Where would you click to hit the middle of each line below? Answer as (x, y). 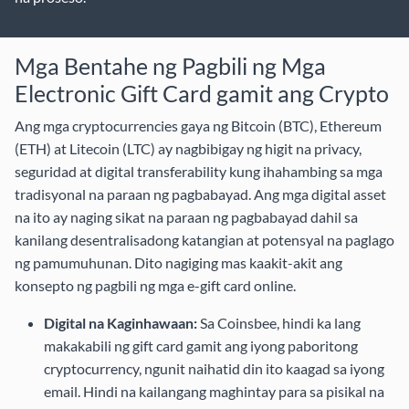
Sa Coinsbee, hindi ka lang (279, 322)
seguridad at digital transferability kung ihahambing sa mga (199, 171)
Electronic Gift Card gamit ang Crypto (202, 93)
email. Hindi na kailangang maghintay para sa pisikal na (214, 391)
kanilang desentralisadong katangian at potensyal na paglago (204, 239)
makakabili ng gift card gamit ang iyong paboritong (201, 345)
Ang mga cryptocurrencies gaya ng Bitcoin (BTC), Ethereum (198, 125)
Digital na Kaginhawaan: (121, 322)
